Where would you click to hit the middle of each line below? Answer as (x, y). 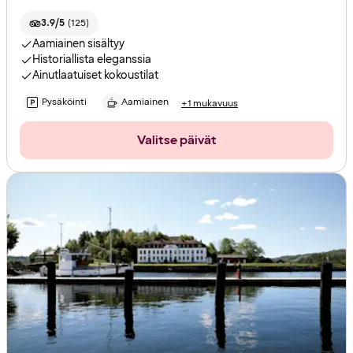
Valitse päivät (176, 141)
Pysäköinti (64, 102)
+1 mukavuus (210, 103)
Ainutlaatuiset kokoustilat (95, 76)
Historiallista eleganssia (92, 60)
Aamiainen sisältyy (78, 44)
